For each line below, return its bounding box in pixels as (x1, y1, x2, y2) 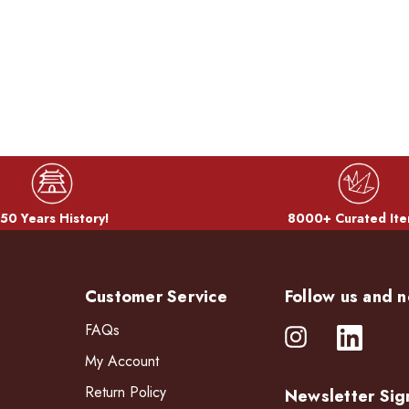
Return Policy (84, 381, 166, 403)
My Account (84, 350, 159, 372)
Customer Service (84, 284, 227, 309)
